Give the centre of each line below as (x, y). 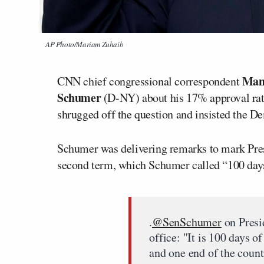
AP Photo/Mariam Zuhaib (85, 44)
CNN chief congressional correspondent (150, 81)
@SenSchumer (187, 222)
